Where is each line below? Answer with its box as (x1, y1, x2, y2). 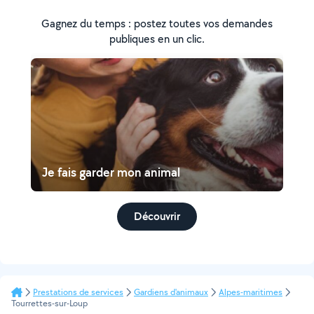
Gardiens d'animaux (134, 286, 208, 298)
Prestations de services (33, 286, 123, 298)
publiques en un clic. (109, 32, 205, 46)
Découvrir (134, 209, 180, 224)
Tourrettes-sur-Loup (11, 297, 88, 309)
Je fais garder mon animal (42, 164, 180, 180)
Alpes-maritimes (219, 286, 282, 298)
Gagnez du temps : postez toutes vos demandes (41, 16, 273, 31)
